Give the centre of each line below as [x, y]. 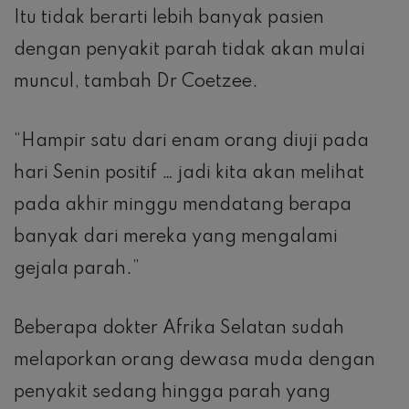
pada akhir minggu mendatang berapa [183, 205]
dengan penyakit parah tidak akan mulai [189, 50]
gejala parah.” [77, 269]
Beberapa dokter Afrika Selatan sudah [179, 328]
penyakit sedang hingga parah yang [172, 392]
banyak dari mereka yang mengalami [176, 237]
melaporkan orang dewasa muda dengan [194, 360]
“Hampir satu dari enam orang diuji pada [191, 141]
